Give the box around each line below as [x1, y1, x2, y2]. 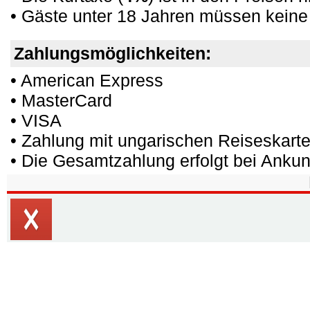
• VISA [10, 111, 62, 130]
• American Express [10, 71, 163, 90]
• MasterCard [10, 91, 112, 110]
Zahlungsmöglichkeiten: [14, 44, 211, 63]
